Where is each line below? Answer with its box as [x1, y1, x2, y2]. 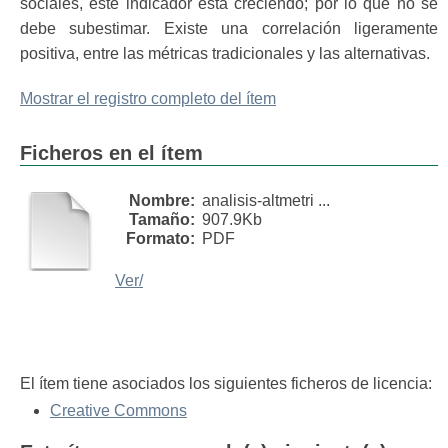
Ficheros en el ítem [20, 142, 203, 164]
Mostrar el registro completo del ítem [20, 90, 276, 107]
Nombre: [129, 192, 195, 209]
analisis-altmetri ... [202, 192, 330, 209]
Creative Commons [50, 402, 187, 419]
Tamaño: [129, 211, 195, 228]
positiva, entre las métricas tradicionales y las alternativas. [20, 45, 430, 62]
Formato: [126, 230, 195, 247]
